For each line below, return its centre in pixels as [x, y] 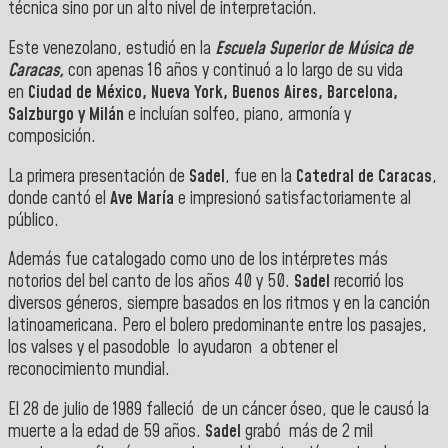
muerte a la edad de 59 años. [106, 431]
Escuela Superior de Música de [314, 49]
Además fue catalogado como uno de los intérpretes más [198, 260]
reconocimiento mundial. [89, 370]
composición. [52, 137]
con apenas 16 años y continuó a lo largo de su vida [235, 71]
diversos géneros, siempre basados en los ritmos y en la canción [219, 304]
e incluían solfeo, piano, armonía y [239, 115]
